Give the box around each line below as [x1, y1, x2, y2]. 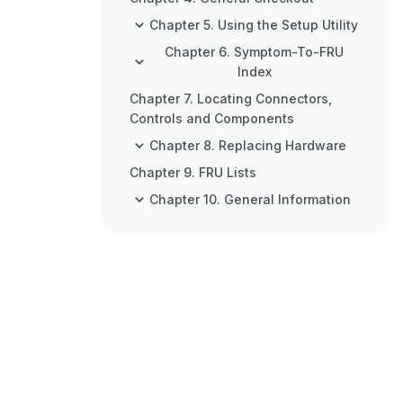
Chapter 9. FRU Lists [130, 165, 256, 180]
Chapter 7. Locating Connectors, [130, 91, 332, 106]
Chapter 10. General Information [149, 192, 351, 207]
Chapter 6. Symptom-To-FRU [165, 44, 345, 59]
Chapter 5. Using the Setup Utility [149, 17, 358, 32]
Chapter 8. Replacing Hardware [149, 138, 346, 153]
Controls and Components [130, 111, 294, 126]
